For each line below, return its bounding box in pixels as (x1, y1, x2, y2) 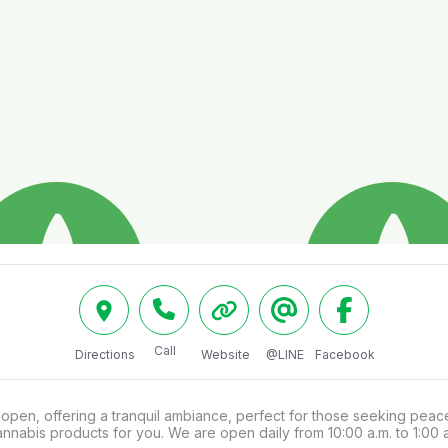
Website (200, 347, 250, 362)
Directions (75, 347, 135, 362)
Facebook (315, 347, 375, 362)
